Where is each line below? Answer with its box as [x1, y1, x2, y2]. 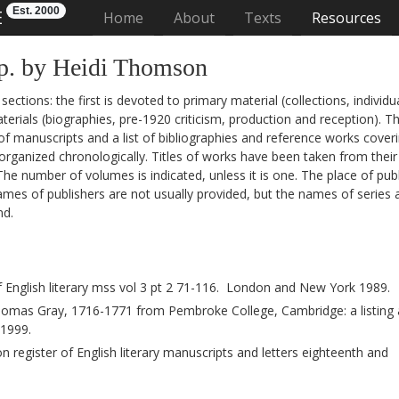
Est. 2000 [12, 4, 60, 17]
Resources [311, 8, 381, 28]
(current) [142, 7, 201, 27]
